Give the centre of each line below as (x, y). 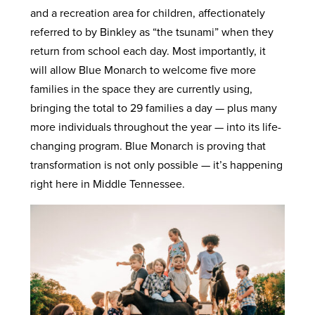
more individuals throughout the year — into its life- (155, 126)
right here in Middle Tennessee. (109, 183)
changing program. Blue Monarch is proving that (148, 145)
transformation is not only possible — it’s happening (156, 164)
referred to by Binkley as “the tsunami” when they (152, 31)
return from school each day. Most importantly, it (148, 50)
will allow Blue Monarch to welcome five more (143, 69)
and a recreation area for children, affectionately (147, 12)
